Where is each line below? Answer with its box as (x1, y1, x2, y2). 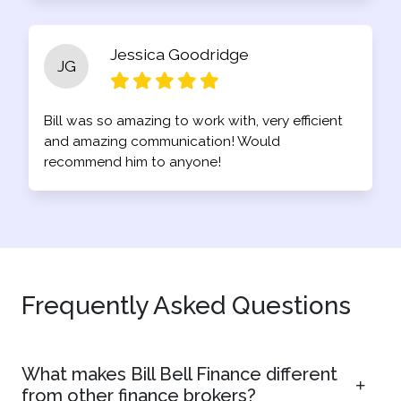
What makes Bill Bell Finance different (21, 363, 337, 385)
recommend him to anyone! (44, 154, 221, 170)
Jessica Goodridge (110, 45, 249, 64)
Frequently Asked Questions (21, 291, 351, 320)
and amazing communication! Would (44, 133, 280, 149)
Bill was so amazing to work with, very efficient (44, 113, 343, 129)
